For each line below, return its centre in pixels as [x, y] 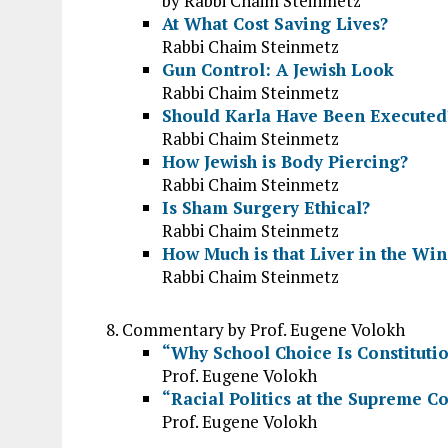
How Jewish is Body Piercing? [285, 161]
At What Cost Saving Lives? [275, 23]
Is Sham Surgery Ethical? [266, 207]
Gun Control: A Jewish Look [278, 69]
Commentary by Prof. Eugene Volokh [263, 329]
